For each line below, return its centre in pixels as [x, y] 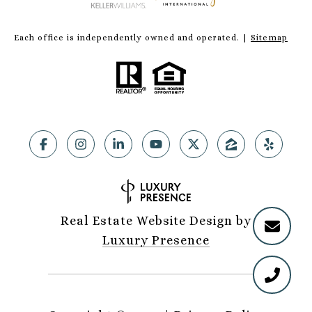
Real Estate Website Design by [156, 221]
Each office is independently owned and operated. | [132, 38]
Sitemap [269, 38]
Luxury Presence [156, 241]
